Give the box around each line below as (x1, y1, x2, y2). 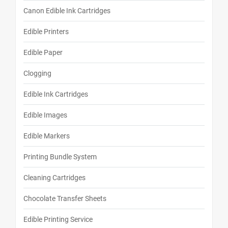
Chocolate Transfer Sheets (23, 194, 106, 203)
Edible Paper (23, 48, 63, 57)
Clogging (23, 69, 51, 78)
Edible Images (23, 111, 67, 120)
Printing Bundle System (23, 153, 97, 161)
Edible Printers (23, 27, 69, 36)
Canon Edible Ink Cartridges (23, 7, 110, 15)
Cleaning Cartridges (23, 174, 85, 182)
